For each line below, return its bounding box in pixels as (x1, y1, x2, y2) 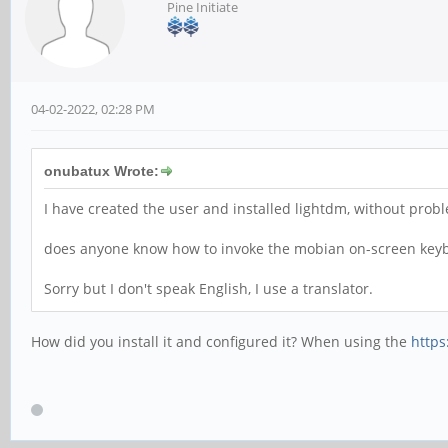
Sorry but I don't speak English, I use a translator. (44, 279, 373, 298)
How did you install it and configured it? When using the (31, 332, 411, 351)
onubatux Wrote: (44, 163, 159, 179)
